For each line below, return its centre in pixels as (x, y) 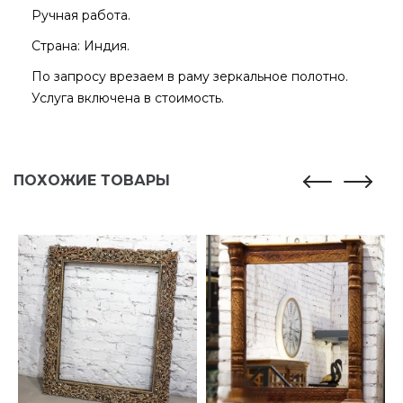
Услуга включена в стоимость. (128, 98)
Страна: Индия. (81, 46)
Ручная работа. (81, 15)
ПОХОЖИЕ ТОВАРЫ (92, 180)
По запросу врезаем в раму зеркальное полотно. (190, 76)
